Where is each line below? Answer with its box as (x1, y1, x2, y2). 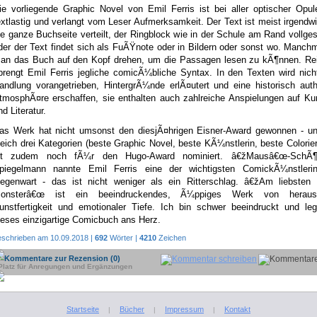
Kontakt (224, 305, 250, 313)
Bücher (120, 305, 144, 313)
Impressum (165, 305, 204, 313)
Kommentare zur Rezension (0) (4, 254, 120, 263)
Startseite (67, 305, 99, 313)
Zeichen (156, 234, 186, 242)
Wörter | (108, 234, 139, 242)
